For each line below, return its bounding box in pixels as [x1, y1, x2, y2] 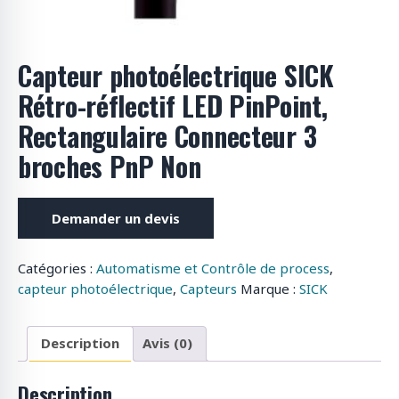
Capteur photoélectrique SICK [18, 54, 334, 95]
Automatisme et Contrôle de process [96, 258, 330, 277]
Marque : [240, 279, 299, 297]
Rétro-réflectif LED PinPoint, [18, 85, 328, 126]
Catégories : [18, 258, 96, 277]
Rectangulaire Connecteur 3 [18, 115, 317, 156]
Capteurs [180, 279, 237, 297]
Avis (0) [142, 334, 192, 353]
